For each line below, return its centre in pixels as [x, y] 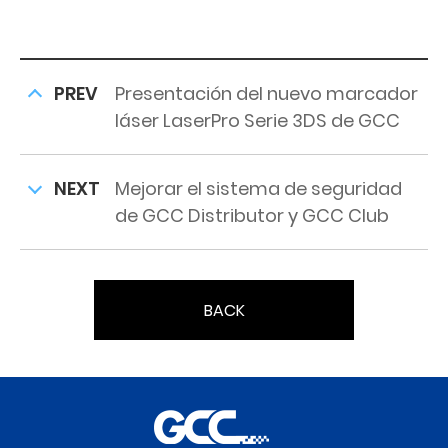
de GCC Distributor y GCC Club [252, 215]
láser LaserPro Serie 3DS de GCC [257, 120]
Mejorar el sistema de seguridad [258, 188]
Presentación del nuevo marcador [266, 93]
